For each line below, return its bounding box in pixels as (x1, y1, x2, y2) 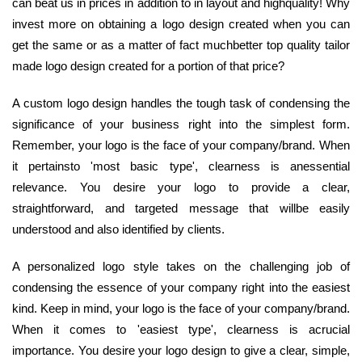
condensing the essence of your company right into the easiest (12, 280, 350, 294)
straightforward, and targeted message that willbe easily (12, 200, 350, 215)
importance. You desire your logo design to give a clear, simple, (12, 343, 350, 357)
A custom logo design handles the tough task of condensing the (12, 95, 350, 110)
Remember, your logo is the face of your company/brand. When (12, 137, 350, 152)
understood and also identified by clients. (12, 221, 225, 236)
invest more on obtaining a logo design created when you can (12, 16, 350, 31)
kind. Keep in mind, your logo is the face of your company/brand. (12, 301, 350, 315)
